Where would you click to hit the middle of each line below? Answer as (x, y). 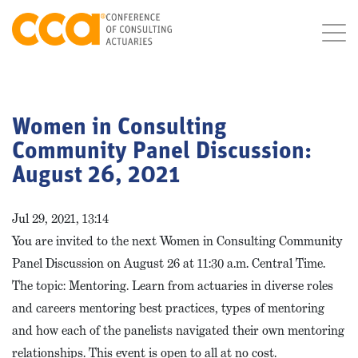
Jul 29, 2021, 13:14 (60, 219)
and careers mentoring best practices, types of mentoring (168, 308)
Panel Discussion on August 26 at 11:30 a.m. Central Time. (169, 263)
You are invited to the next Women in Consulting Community (177, 241)
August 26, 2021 (96, 176)
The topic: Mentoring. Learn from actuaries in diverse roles (173, 286)
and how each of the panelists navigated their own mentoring (178, 330)
